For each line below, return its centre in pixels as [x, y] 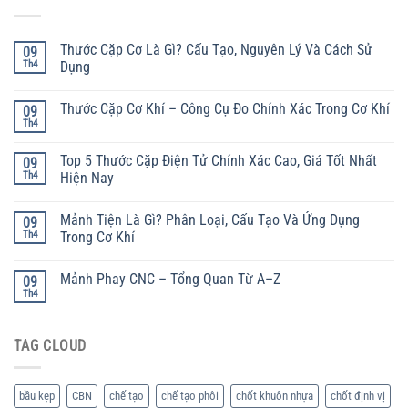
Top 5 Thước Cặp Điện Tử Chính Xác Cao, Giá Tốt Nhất [219, 160]
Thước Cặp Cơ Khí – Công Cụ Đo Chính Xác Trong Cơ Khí [225, 108]
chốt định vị [358, 396]
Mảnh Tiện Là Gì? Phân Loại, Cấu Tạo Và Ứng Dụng [210, 219]
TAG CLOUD [51, 345]
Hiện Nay [87, 178]
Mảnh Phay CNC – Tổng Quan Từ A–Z [170, 279]
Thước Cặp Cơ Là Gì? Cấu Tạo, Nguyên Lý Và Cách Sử [216, 49]
